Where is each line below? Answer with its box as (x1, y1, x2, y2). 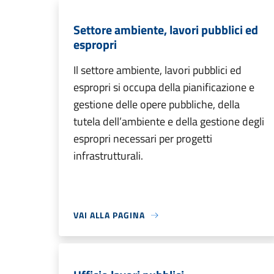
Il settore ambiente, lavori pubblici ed (73, 62, 242, 78)
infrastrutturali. (73, 147, 143, 164)
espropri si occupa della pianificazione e (73, 79, 254, 95)
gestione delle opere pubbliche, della (73, 96, 240, 113)
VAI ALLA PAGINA (73, 209, 145, 221)
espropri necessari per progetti (73, 130, 212, 147)
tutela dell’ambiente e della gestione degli (73, 113, 264, 130)
